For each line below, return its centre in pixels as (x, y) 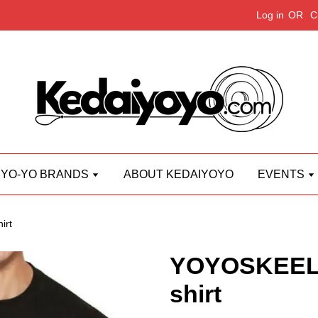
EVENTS (283, 174)
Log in (270, 15)
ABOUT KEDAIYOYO (179, 174)
